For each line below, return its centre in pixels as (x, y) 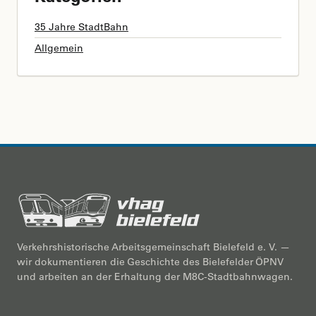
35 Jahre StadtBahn (81, 26)
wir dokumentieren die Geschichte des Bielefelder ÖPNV (150, 262)
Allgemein (59, 48)
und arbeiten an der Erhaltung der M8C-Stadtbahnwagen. (155, 276)
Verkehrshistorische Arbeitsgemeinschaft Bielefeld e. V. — (153, 247)
